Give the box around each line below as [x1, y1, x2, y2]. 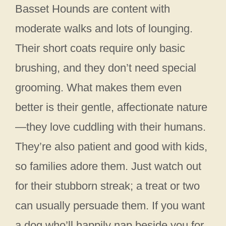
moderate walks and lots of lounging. [15, 22, 193, 35]
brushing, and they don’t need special [15, 61, 196, 74]
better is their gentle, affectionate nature [15, 100, 207, 114]
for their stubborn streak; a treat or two [15, 179, 200, 192]
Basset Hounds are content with [15, 2, 170, 15]
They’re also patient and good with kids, [15, 140, 207, 153]
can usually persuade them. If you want [15, 199, 205, 212]
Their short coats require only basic [15, 41, 185, 54]
